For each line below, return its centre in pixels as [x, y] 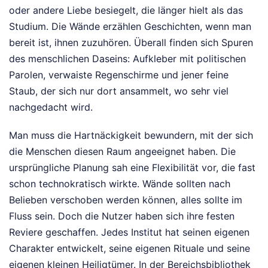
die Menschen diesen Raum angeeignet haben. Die [122, 152]
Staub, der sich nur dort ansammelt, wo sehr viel [119, 91]
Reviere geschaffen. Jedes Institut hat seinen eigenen [129, 232]
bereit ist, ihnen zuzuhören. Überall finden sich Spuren [131, 43]
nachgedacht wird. [51, 107]
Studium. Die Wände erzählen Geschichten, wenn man [130, 27]
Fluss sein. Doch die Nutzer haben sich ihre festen [122, 216]
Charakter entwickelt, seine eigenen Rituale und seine [130, 249]
